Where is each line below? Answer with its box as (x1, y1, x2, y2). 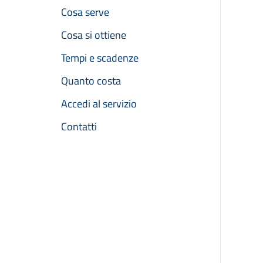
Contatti (61, 119, 97, 135)
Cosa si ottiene (61, 27, 126, 43)
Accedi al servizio (61, 96, 137, 112)
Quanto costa (61, 73, 121, 89)
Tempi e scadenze (61, 50, 139, 66)
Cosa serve (61, 4, 109, 21)
